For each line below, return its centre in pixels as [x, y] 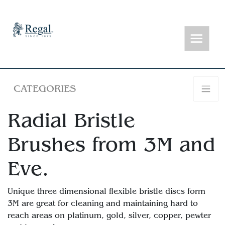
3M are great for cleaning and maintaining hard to [103, 203]
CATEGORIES [45, 89]
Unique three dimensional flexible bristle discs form [106, 191]
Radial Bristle [71, 121]
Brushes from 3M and [111, 145]
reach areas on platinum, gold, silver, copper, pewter [109, 215]
